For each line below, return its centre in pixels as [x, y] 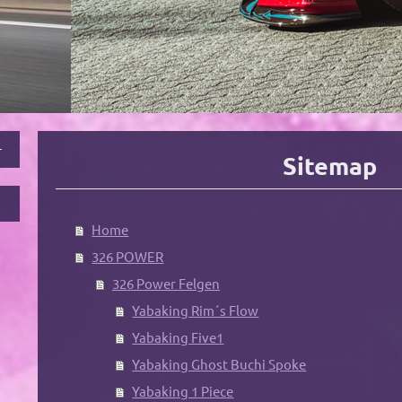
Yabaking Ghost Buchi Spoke [219, 364]
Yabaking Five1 [178, 337]
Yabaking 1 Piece [183, 391]
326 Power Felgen [166, 284]
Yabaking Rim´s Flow [196, 310]
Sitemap [330, 166]
